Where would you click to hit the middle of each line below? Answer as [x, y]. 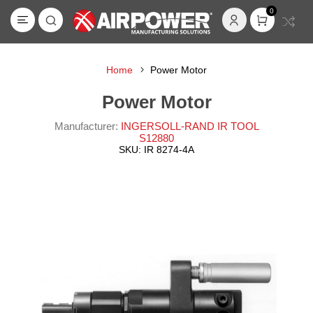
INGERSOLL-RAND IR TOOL [190, 126]
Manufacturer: [86, 126]
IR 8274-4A [169, 150]
